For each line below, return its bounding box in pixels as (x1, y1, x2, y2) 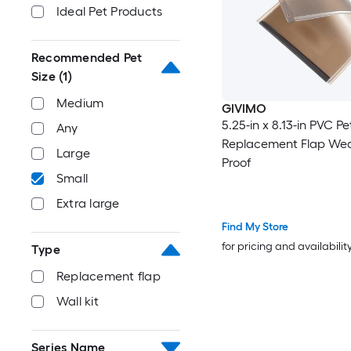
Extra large (56, 196, 120, 211)
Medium (56, 96, 104, 110)
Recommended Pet (31, 50, 143, 65)
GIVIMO (221, 101, 266, 117)
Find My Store (221, 219, 288, 233)
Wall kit (56, 294, 99, 309)
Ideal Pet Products (56, 4, 163, 19)
